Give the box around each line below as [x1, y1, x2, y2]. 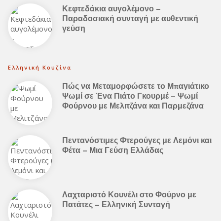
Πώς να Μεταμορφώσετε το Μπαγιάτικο [62, 81, 209, 91]
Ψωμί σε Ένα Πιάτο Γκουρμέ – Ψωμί [62, 91, 198, 101]
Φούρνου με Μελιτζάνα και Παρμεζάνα [62, 101, 204, 110]
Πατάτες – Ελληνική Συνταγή [62, 199, 170, 209]
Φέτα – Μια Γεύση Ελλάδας [62, 145, 163, 155]
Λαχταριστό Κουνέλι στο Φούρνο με [62, 189, 196, 199]
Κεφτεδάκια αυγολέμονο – [62, 3, 161, 13]
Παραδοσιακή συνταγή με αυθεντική [62, 13, 198, 23]
